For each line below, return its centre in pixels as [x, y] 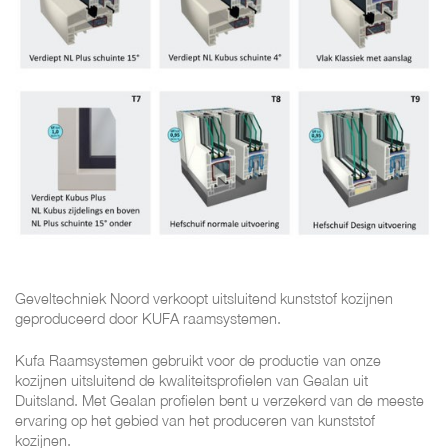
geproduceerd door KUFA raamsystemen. [148, 318]
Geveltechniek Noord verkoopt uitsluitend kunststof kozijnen [204, 298]
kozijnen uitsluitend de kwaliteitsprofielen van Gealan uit [191, 381]
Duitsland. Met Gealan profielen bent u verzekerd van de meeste [219, 401]
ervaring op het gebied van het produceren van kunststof [195, 421]
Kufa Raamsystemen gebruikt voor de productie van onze [198, 361]
